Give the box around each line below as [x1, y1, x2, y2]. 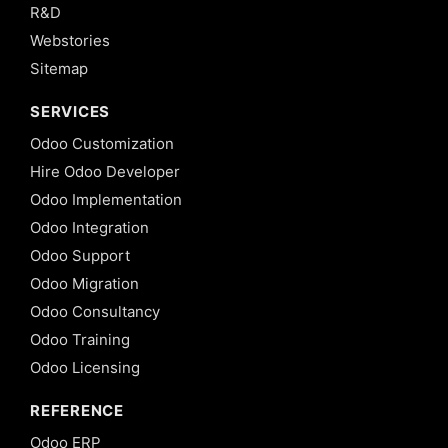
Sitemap [30, 58, 88, 78]
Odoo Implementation [30, 189, 182, 209]
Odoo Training [30, 329, 130, 349]
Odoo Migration [30, 273, 139, 293]
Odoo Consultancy [30, 301, 160, 321]
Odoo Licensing [30, 357, 140, 377]
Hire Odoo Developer [30, 161, 180, 181]
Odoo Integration [30, 217, 149, 237]
